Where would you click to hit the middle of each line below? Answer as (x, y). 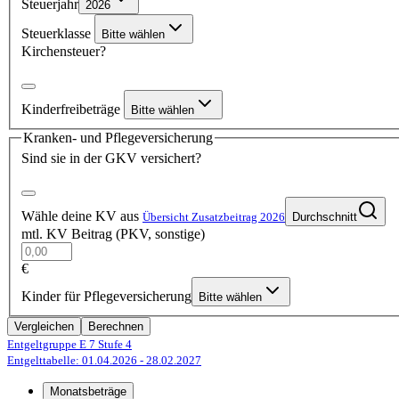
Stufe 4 (114, 345)
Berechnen (116, 327)
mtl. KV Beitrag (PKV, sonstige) (113, 234)
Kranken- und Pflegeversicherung (118, 137)
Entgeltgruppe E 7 (51, 345)
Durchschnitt (325, 217)
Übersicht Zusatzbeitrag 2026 (214, 217)
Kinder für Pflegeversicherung (106, 297)
